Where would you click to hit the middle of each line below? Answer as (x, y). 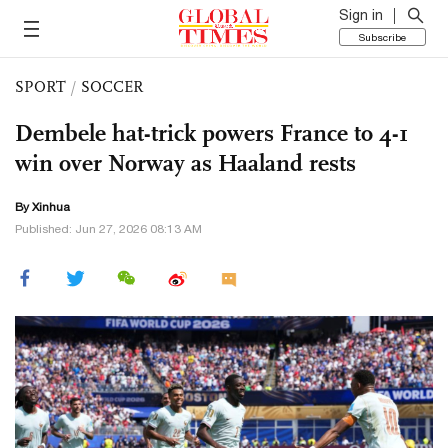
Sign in (361, 15)
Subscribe (382, 37)
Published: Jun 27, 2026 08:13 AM (108, 229)
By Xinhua (42, 207)
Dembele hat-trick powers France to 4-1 (211, 133)
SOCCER (112, 86)
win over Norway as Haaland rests (185, 163)
